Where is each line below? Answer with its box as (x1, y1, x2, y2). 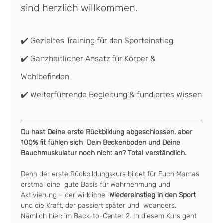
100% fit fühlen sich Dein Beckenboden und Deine (21, 138, 183, 147)
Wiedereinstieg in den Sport (109, 191, 198, 199)
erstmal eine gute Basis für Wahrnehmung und (21, 180, 173, 189)
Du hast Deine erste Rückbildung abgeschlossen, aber (21, 128, 195, 136)
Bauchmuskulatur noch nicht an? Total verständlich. (21, 149, 187, 157)
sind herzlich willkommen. (21, 2, 138, 14)
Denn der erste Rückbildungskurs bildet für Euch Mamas (21, 170, 202, 178)
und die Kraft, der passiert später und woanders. (21, 201, 179, 210)
